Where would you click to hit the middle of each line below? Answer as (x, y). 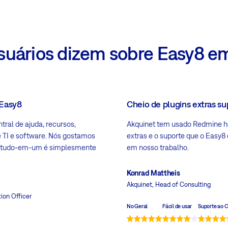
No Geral (137, 206)
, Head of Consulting (181, 185)
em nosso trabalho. (158, 148)
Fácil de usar (177, 206)
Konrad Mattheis (153, 173)
